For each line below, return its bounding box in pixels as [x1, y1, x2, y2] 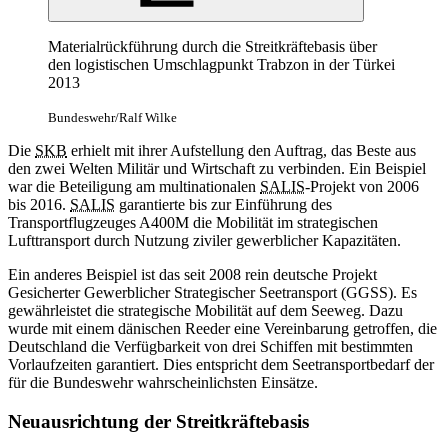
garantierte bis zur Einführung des [115, 195, 332, 213]
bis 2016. [8, 195, 70, 213]
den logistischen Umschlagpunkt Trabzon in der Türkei [48, 55, 395, 73]
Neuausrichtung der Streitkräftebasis [8, 410, 309, 432]
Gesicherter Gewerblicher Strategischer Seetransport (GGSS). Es [8, 283, 417, 301]
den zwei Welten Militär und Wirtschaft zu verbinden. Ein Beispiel [8, 159, 426, 177]
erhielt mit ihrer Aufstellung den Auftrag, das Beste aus [67, 141, 416, 159]
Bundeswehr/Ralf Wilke [48, 109, 177, 125]
